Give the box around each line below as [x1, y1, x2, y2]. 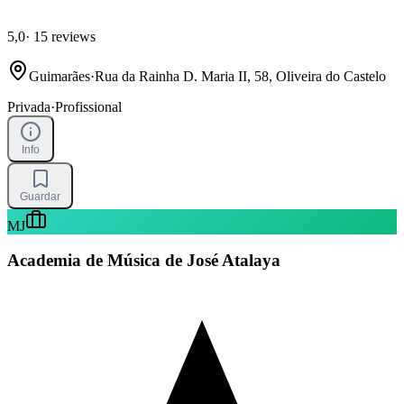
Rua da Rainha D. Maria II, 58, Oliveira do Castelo [95, 68, 386, 84]
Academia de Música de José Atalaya [7, 251, 280, 271]
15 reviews [30, 28, 96, 44]
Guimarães [29, 68, 90, 84]
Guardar [20, 189, 60, 203]
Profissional [55, 98, 122, 115]
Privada [7, 98, 50, 115]
